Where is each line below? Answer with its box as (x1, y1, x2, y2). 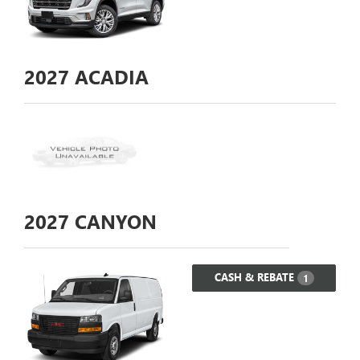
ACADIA (69, 63, 149, 89)
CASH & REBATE (214, 270, 297, 284)
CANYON (69, 208, 157, 235)
